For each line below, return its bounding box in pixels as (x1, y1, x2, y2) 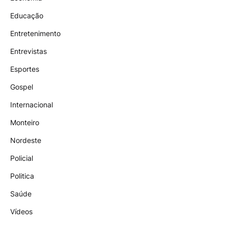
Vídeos (10, 207, 33, 216)
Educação (10, 11, 43, 20)
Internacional (10, 100, 53, 109)
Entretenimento (10, 29, 61, 38)
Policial (10, 154, 33, 163)
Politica (10, 172, 34, 181)
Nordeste (10, 136, 41, 145)
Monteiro (10, 118, 39, 127)
